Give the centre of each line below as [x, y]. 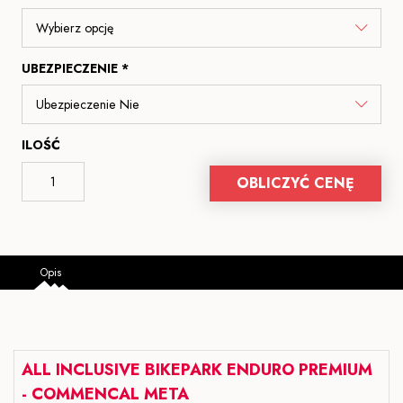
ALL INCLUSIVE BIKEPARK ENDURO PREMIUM [197, 370]
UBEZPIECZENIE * [75, 69]
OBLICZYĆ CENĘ [296, 184]
